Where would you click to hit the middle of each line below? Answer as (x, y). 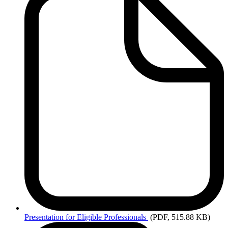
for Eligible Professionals (107, 217)
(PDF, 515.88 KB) (180, 217)
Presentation (45, 217)
